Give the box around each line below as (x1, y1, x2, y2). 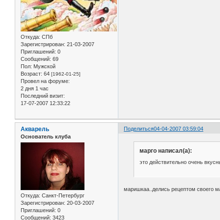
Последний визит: (21, 93, 65, 99)
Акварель (21, 125, 49, 133)
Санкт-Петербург (40, 192, 84, 199)
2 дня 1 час (21, 85, 49, 92)
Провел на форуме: (21, 78, 70, 84)
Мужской (32, 63, 55, 70)
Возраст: (21, 71, 42, 77)
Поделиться (124, 125, 154, 132)
